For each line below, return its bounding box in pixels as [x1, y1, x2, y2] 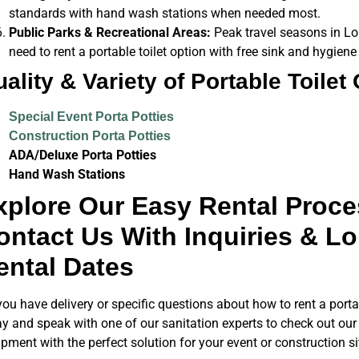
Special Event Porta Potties [8, 110, 174, 124]
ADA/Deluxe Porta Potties [8, 147, 156, 163]
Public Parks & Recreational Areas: [8, 25, 211, 41]
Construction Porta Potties [8, 129, 171, 143]
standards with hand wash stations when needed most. [8, 6, 321, 22]
